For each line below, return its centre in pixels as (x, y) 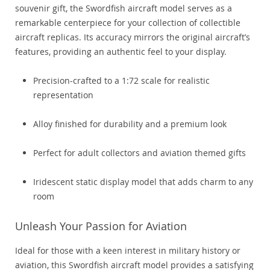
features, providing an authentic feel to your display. (121, 52)
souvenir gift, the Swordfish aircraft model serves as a (124, 8)
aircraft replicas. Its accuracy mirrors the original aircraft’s (133, 37)
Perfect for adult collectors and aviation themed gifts (140, 153)
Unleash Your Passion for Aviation (101, 226)
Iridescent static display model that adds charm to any (143, 182)
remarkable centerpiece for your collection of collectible (128, 23)
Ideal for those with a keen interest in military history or (128, 251)
